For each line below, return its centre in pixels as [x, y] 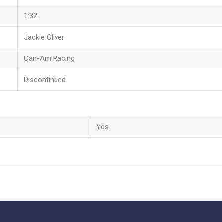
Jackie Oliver [44, 37]
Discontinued [45, 80]
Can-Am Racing [49, 58]
